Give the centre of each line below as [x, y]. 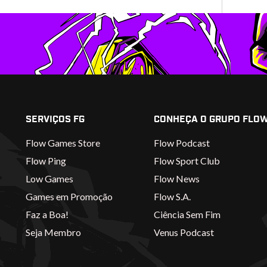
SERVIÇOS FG [55, 119]
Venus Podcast [184, 232]
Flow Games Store [63, 142]
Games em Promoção [69, 196]
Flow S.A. [172, 196]
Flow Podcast [181, 142]
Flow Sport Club [187, 160]
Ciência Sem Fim [187, 214]
